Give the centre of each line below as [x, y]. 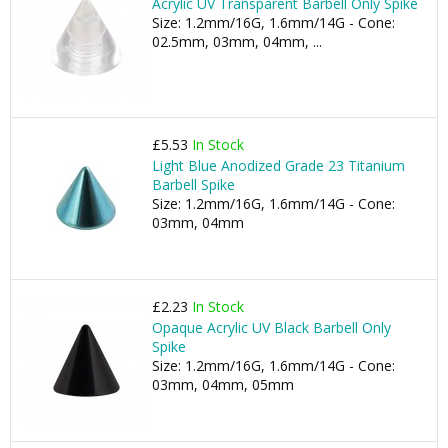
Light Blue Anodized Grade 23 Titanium [278, 165]
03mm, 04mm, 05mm [223, 384]
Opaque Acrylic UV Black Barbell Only [271, 327]
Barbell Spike [193, 184]
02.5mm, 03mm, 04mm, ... [237, 41]
